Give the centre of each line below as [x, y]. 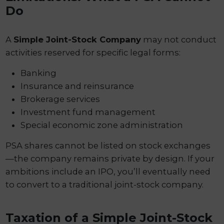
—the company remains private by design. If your [110, 159]
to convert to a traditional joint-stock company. [105, 185]
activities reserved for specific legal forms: [93, 53]
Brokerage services [60, 99]
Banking [39, 73]
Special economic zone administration [102, 125]
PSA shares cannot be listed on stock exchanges [108, 146]
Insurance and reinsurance [77, 86]
